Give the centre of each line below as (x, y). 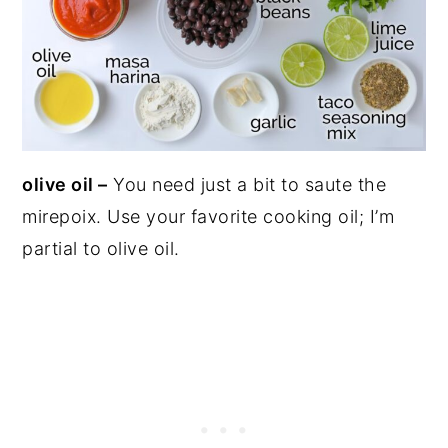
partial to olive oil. (101, 248)
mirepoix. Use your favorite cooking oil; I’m (208, 216)
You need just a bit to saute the (247, 184)
